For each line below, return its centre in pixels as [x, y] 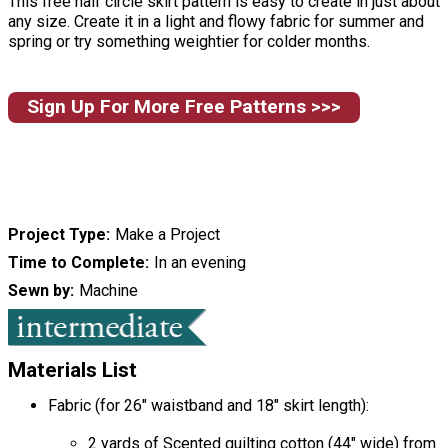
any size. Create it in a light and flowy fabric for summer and [216, 21]
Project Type [57, 235]
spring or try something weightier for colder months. [189, 41]
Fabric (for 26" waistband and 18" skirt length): [208, 406]
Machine [108, 291]
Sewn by [39, 291]
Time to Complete [76, 263]
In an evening [199, 263]
